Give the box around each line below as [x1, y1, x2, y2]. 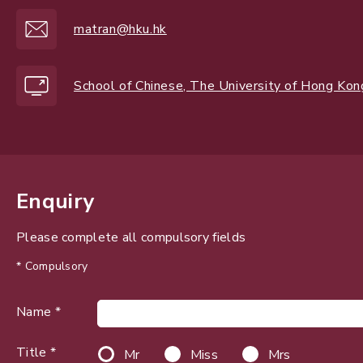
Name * [16, 303, 61, 322]
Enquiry [16, 187, 96, 216]
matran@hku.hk [74, 20, 167, 39]
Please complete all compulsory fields [16, 228, 246, 247]
